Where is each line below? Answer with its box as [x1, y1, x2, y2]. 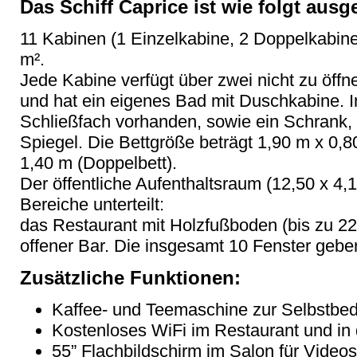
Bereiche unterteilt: [20, 194, 164, 214]
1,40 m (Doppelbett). [20, 153, 177, 173]
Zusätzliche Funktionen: [20, 267, 241, 288]
